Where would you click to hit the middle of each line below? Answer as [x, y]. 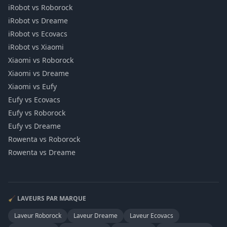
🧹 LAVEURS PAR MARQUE [47, 198]
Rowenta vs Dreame [42, 152]
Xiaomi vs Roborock [41, 60]
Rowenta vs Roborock [44, 139]
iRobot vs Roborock [40, 7]
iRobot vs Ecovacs [38, 34]
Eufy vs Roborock [37, 113]
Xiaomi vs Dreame [39, 73]
